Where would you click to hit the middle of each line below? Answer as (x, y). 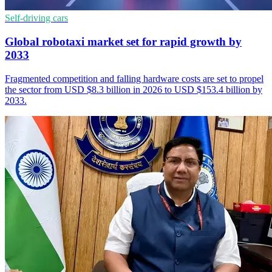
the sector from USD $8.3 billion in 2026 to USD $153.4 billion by (134, 89)
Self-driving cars (36, 18)
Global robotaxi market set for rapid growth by (123, 42)
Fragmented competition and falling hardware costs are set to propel (134, 78)
